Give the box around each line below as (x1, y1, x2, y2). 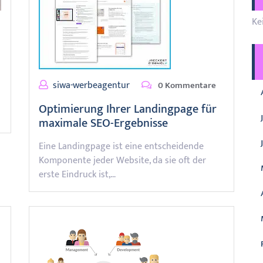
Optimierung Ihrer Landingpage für (39, 99, 217, 119)
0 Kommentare (156, 78, 216, 93)
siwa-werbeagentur (53, 77, 130, 93)
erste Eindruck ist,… (39, 167, 116, 183)
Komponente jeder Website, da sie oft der (39, 153, 206, 168)
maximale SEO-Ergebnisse (39, 113, 168, 133)
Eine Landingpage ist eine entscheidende (39, 139, 204, 154)
